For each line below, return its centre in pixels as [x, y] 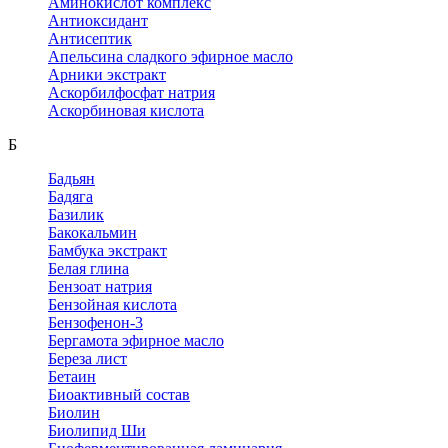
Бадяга [70, 196]
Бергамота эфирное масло [136, 340]
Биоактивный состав [119, 394]
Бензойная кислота [112, 304]
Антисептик [90, 38]
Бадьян [71, 178]
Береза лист [87, 358]
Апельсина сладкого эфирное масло [170, 56]
